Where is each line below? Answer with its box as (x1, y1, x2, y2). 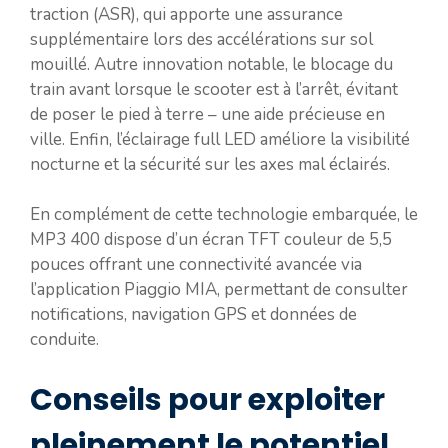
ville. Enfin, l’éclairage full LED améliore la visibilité (30, 127, 410, 151)
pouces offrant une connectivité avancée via (30, 253, 362, 276)
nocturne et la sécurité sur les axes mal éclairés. (30, 152, 390, 176)
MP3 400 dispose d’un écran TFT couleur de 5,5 (30, 228, 392, 251)
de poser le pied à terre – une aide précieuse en (30, 102, 385, 126)
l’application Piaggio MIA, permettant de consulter (30, 278, 408, 301)
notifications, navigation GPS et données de (30, 303, 357, 326)
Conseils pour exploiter (30, 378, 385, 421)
